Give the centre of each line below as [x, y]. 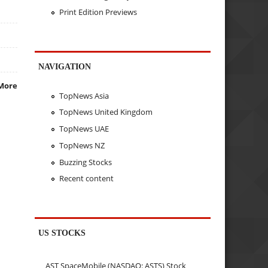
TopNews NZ [82, 145]
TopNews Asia [84, 95]
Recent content [86, 179]
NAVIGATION [65, 67]
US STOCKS [62, 233]
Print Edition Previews [98, 12]
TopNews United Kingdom [106, 112]
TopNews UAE [84, 129]
